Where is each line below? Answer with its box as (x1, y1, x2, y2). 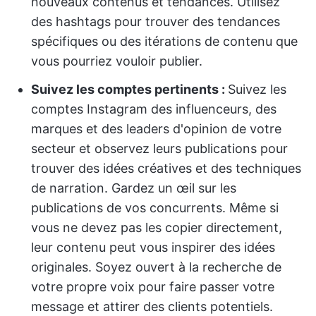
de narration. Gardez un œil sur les (31, 181, 236, 196)
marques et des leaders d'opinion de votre (31, 121, 281, 137)
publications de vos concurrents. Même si (31, 200, 279, 216)
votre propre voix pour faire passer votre (31, 279, 274, 295)
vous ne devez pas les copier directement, (31, 220, 282, 236)
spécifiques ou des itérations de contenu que (31, 34, 298, 49)
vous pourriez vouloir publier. (31, 54, 202, 69)
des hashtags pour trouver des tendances (31, 14, 280, 30)
